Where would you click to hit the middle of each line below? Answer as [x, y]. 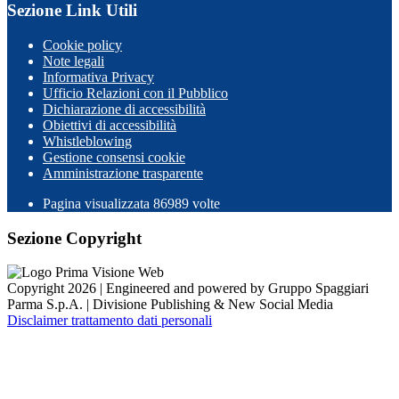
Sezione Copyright [74, 238]
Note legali [73, 61]
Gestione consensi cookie [114, 157]
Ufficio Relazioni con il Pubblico [135, 93]
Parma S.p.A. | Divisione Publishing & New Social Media [170, 305]
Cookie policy [82, 45]
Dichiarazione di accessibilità [124, 109]
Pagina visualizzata [98, 203]
